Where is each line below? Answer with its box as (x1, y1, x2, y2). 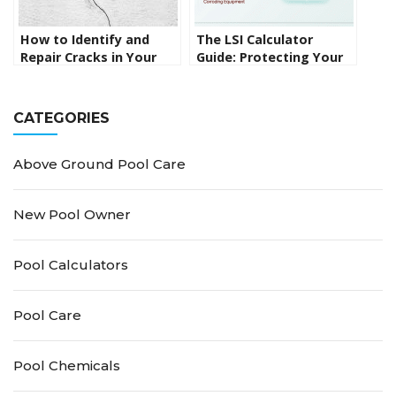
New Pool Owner (13, 206, 131, 224)
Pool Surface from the (196, 66, 341, 84)
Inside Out (196, 84, 263, 102)
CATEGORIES (13, 110, 110, 127)
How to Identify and (20, 31, 149, 49)
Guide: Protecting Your (196, 49, 343, 66)
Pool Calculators (13, 256, 128, 274)
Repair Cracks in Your (20, 49, 156, 66)
